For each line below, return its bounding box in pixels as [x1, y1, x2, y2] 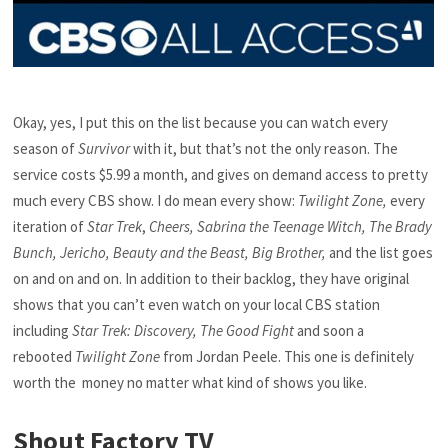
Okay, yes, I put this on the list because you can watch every [13, 112, 389, 132]
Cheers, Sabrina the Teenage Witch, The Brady [149, 216, 433, 236]
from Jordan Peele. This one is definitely [160, 346, 415, 366]
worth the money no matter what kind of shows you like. [13, 372, 368, 392]
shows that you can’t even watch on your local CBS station [13, 294, 381, 314]
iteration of [13, 216, 88, 236]
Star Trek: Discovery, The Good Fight [72, 320, 295, 340]
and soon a [294, 320, 365, 340]
